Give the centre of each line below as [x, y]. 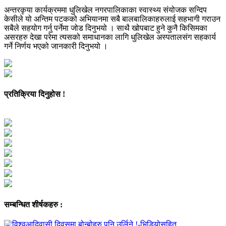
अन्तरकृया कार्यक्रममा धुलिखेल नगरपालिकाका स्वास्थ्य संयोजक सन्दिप [105, 10]
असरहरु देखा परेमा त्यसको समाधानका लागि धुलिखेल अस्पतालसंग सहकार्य [110, 37]
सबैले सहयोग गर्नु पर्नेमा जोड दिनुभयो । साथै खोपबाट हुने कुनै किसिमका [106, 28]
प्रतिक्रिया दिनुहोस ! [35, 94]
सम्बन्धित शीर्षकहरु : [33, 204]
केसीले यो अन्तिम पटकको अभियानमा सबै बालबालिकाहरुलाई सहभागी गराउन [112, 19]
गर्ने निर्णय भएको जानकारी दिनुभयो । [56, 46]
